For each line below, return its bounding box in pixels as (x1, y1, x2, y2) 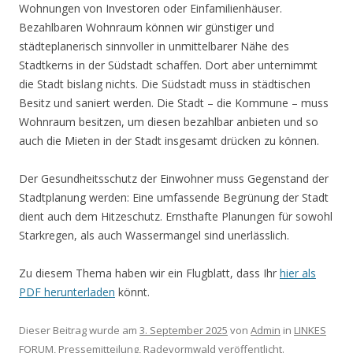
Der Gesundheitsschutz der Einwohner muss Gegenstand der (19, 171, 329, 187)
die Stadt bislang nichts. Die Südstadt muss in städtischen (19, 76, 310, 92)
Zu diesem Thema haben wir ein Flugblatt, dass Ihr (19, 266, 280, 281)
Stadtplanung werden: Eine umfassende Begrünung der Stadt (19, 190, 329, 206)
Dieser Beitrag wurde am (19, 323, 139, 338)
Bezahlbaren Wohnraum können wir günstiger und (19, 20, 274, 35)
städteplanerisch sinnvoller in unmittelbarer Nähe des (19, 39, 289, 54)
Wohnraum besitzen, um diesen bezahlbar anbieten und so (19, 114, 318, 130)
